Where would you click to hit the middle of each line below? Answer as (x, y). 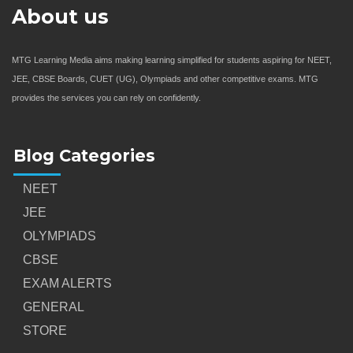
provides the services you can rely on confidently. (106, 97)
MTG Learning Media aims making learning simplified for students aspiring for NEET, (172, 59)
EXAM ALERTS (67, 283)
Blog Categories (84, 155)
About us (60, 16)
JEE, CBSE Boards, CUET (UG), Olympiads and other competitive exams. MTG (165, 78)
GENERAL (54, 307)
